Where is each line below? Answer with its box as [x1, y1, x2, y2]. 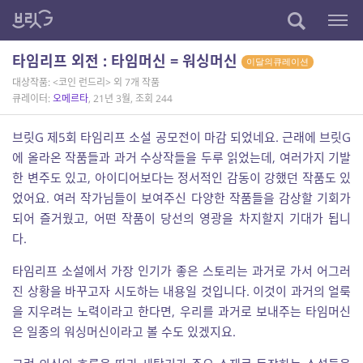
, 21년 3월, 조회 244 [88, 92, 173, 105]
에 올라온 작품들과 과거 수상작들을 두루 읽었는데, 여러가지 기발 [12, 149, 351, 165]
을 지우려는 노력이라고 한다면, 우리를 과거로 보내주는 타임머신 [12, 303, 351, 319]
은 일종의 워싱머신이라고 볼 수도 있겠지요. [12, 323, 236, 340]
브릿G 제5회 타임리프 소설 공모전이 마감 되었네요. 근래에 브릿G [12, 129, 351, 145]
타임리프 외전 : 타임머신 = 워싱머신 [12, 51, 241, 70]
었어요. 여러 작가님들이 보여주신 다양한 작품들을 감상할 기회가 [12, 190, 351, 206]
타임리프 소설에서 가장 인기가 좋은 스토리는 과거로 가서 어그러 [12, 263, 351, 279]
